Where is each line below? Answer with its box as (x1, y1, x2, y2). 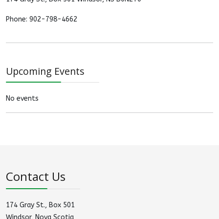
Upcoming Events (6, 65, 85, 78)
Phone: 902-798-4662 (6, 15, 77, 23)
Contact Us (6, 168, 66, 184)
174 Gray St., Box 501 (6, 201, 75, 209)
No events (6, 94, 39, 103)
